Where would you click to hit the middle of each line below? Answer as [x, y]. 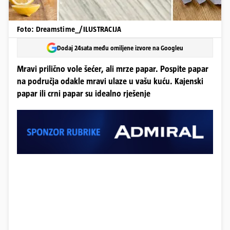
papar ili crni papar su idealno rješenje [84, 94]
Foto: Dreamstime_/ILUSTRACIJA [69, 29]
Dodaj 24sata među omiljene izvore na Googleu [120, 48]
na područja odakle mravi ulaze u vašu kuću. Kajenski [110, 81]
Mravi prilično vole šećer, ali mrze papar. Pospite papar [113, 69]
